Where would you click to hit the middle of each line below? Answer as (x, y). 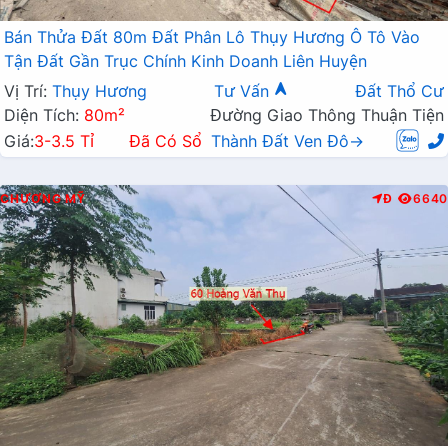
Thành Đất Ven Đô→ (287, 140)
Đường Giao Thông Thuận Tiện (327, 114)
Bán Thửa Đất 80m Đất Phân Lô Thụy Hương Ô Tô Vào (212, 36)
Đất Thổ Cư (399, 90)
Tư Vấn (244, 90)
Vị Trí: (28, 90)
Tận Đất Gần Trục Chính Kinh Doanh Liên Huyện (185, 60)
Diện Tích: (44, 114)
